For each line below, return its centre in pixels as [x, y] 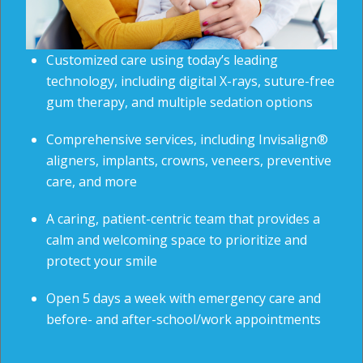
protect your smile [102, 261]
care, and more [92, 182]
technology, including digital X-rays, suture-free [191, 81]
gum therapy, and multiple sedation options [180, 102]
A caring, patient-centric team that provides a [184, 219]
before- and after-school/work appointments [184, 320]
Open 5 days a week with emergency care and [184, 299]
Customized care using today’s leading [162, 60]
